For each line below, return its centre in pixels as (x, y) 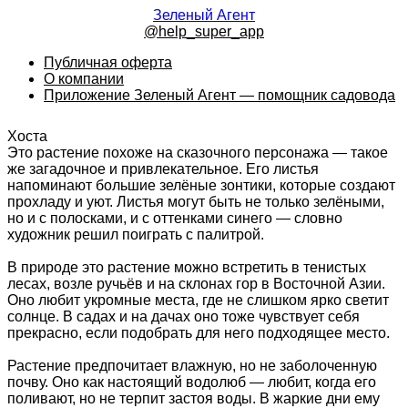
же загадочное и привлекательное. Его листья (163, 168)
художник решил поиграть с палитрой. (136, 234)
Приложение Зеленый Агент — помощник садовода (219, 95)
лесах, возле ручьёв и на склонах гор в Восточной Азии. (196, 283)
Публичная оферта (108, 62)
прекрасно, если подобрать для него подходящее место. (199, 332)
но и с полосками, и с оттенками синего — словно (175, 218)
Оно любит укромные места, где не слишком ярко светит (198, 300)
